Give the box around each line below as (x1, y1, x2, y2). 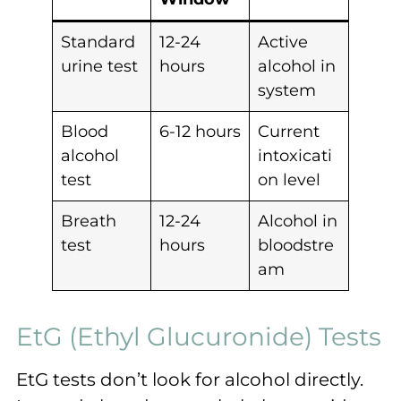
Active (258, 32, 308, 53)
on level (258, 170, 320, 191)
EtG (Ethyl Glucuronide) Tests (16, 321, 381, 353)
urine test (61, 56, 138, 77)
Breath (61, 211, 116, 232)
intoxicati (258, 146, 332, 166)
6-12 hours (159, 122, 241, 142)
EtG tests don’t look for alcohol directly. (16, 369, 363, 391)
